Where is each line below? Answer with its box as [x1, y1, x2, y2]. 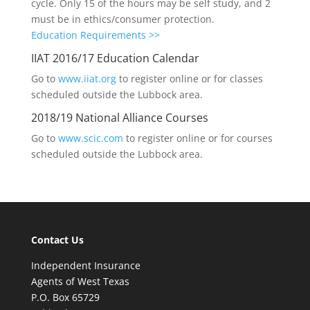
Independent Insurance [30, 259, 140, 272]
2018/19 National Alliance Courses [30, 110, 208, 125]
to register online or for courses [122, 131, 273, 145]
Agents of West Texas [30, 275, 129, 288]
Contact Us [30, 233, 84, 246]
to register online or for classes [116, 72, 263, 85]
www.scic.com [57, 131, 123, 145]
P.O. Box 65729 [30, 291, 100, 304]
